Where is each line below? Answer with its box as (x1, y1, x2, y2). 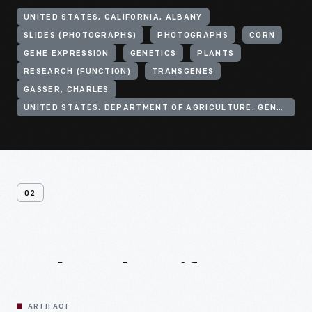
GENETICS (130, 50, 177, 58)
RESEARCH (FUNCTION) (24, 68, 132, 76)
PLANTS (197, 50, 235, 58)
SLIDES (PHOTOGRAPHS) (24, 32, 137, 40)
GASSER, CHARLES (24, 86, 109, 94)
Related (17, 261, 128, 295)
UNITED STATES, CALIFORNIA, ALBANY (24, 14, 203, 22)
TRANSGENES (152, 68, 214, 76)
